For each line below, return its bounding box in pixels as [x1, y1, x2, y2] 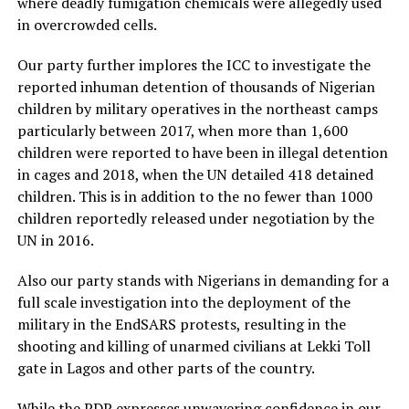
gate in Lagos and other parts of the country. [16, 358, 315, 378]
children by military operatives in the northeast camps [16, 99, 378, 119]
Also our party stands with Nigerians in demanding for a [16, 270, 389, 290]
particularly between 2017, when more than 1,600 [16, 121, 348, 141]
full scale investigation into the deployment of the [16, 292, 351, 312]
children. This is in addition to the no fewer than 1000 [16, 186, 372, 206]
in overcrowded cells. [16, 15, 157, 35]
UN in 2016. [16, 230, 94, 250]
